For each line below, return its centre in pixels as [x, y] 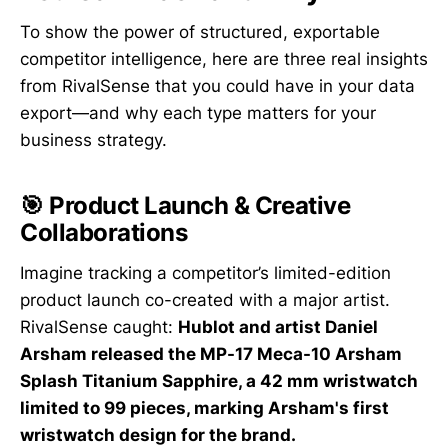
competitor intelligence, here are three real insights [224, 59]
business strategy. [93, 140]
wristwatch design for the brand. [158, 434]
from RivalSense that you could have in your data [217, 86]
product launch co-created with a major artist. [205, 299]
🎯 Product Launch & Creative [185, 206]
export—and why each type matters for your [198, 113]
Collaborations [104, 233]
